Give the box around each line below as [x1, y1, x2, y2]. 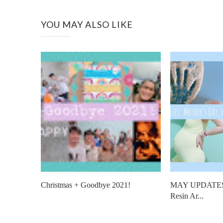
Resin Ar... [170, 192, 204, 200]
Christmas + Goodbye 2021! [41, 181, 130, 189]
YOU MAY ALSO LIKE [41, 19, 133, 30]
